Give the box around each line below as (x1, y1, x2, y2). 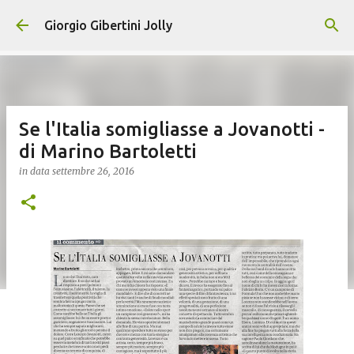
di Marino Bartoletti (19, 141, 197, 162)
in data (19, 165, 52, 177)
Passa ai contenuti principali (96, 13, 258, 27)
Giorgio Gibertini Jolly (44, 18, 172, 32)
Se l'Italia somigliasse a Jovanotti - (19, 119, 325, 140)
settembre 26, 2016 (52, 165, 134, 177)
